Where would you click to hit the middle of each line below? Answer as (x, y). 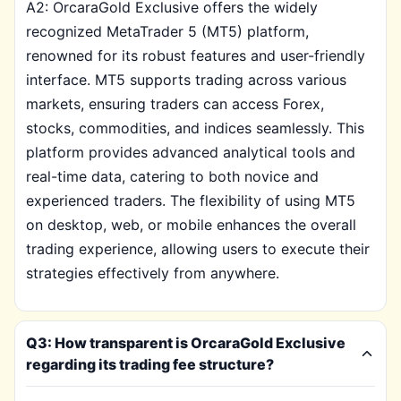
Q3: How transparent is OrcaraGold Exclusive (186, 343)
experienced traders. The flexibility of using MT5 (191, 200)
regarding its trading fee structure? (150, 364)
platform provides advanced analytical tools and (191, 152)
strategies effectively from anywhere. (153, 273)
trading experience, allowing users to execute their (198, 249)
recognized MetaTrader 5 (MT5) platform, (167, 31)
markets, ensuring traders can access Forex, (175, 104)
